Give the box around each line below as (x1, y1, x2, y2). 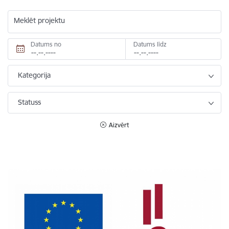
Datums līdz (133, 40, 167, 48)
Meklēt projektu (14, 16, 65, 25)
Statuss (18, 97, 41, 107)
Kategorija (18, 70, 51, 80)
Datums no (31, 40, 61, 48)
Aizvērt (109, 121, 129, 129)
